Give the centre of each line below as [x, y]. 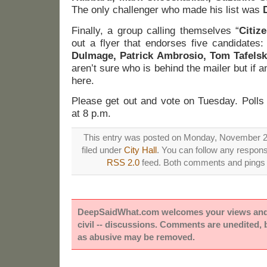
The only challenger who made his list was [166, 10]
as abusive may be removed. [136, 237]
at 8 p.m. [91, 113]
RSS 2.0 [123, 162]
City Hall [140, 150]
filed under [103, 150]
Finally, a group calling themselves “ [156, 30]
